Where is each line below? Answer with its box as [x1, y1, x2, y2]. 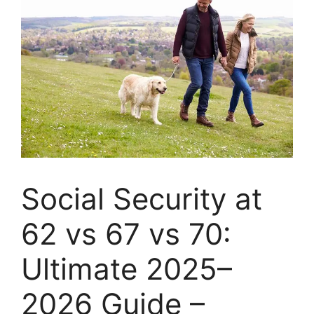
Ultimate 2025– [21, 250, 232, 287]
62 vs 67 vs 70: [21, 215, 231, 252]
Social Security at [21, 180, 262, 217]
